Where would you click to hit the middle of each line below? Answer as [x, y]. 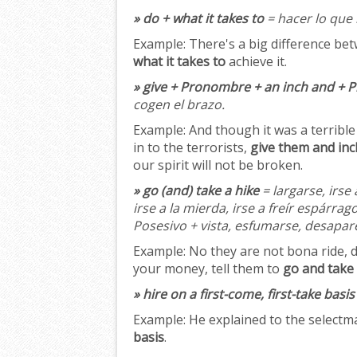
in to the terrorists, [192, 148]
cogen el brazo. [179, 105]
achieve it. [256, 62]
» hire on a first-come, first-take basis [244, 294]
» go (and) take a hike [196, 191]
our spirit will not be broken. [218, 165]
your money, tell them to [208, 269]
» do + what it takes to [198, 19]
